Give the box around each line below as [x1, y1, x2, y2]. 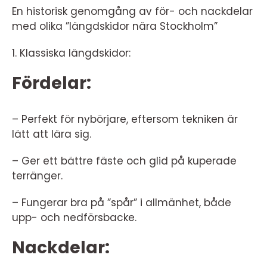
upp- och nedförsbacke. [12, 210, 136, 225]
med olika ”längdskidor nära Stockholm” [12, 19, 218, 34]
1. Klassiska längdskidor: [12, 46, 131, 61]
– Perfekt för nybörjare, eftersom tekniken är [12, 112, 238, 127]
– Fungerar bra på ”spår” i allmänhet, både [12, 195, 231, 210]
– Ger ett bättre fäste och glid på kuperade [12, 154, 237, 169]
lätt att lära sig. [12, 127, 91, 142]
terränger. [12, 169, 63, 184]
